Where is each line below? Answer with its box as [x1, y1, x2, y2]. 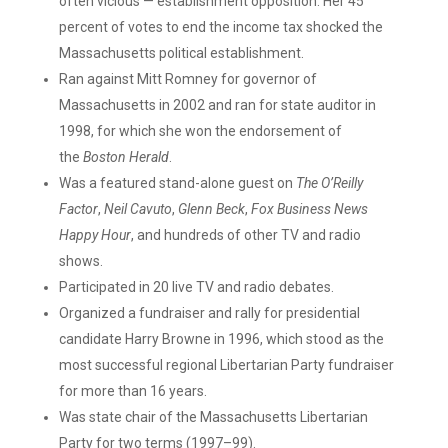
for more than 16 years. [58, 383, 207, 399]
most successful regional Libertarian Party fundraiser [58, 357, 394, 373]
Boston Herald [82, 149, 169, 165]
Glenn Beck [177, 201, 245, 217]
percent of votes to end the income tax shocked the [58, 19, 383, 35]
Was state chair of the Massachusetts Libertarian [58, 409, 368, 425]
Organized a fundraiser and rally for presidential [58, 305, 360, 321]
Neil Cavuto [103, 201, 172, 217]
